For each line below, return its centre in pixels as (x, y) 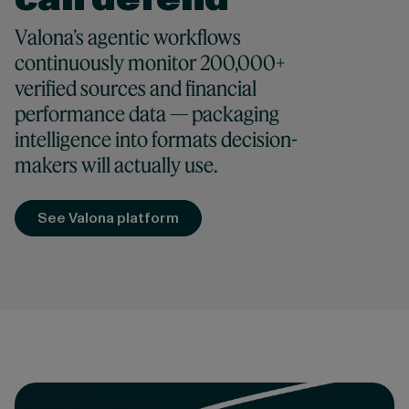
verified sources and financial (135, 89)
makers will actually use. (115, 165)
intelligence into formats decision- (156, 140)
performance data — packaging (147, 114)
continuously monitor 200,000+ (150, 63)
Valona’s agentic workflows (127, 37)
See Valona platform (108, 219)
